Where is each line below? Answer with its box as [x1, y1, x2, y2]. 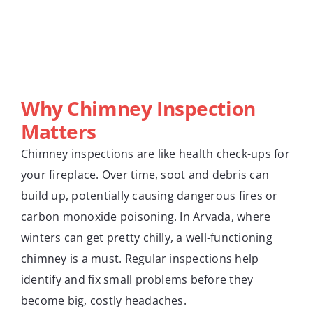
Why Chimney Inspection [21, 95, 256, 122]
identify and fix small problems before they [21, 272, 254, 288]
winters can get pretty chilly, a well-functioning [21, 230, 272, 246]
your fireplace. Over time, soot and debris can [21, 167, 270, 183]
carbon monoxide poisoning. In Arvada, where [21, 209, 271, 225]
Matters [21, 118, 97, 145]
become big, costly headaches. [21, 293, 187, 309]
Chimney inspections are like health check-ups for [21, 146, 290, 162]
